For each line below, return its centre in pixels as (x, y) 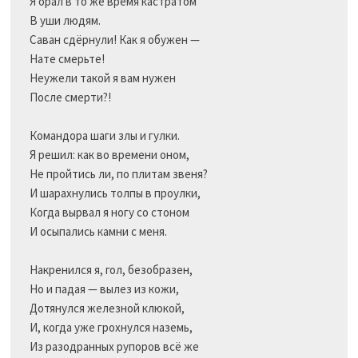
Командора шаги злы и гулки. (104, 136)
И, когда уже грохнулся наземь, (111, 328)
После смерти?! (70, 97)
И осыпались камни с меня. (98, 232)
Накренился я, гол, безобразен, (111, 270)
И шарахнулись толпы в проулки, (115, 193)
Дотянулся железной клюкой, (107, 308)
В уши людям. (65, 21)
